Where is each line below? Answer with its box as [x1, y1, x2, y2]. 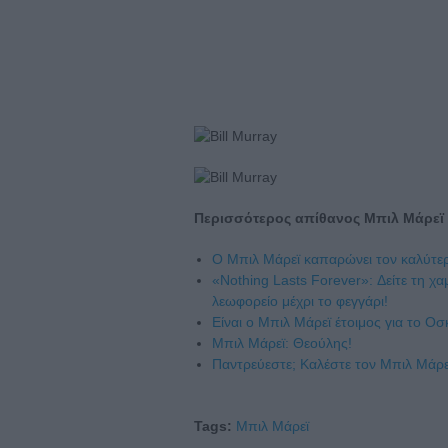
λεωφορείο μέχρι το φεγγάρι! [212, 292, 388, 309]
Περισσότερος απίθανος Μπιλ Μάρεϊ [194, 209, 444, 226]
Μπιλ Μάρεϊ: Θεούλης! [212, 334, 352, 351]
